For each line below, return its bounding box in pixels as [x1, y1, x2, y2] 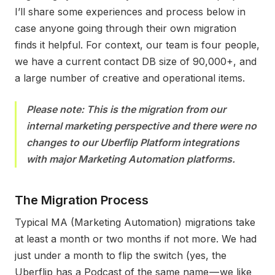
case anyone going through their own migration [15, 22, 236, 34]
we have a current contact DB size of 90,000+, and [15, 55, 257, 68]
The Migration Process [15, 193, 149, 207]
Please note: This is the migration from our [26, 103, 226, 115]
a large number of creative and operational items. [15, 72, 245, 84]
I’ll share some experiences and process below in [15, 6, 246, 18]
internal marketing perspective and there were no [26, 120, 257, 132]
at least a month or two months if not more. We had [15, 233, 257, 245]
